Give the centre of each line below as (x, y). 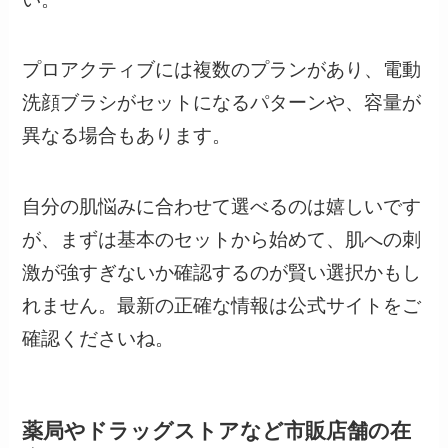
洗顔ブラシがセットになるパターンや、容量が (222, 103)
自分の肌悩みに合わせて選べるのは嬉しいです (222, 207)
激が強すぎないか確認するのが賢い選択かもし (222, 273)
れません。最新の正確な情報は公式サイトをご (222, 306)
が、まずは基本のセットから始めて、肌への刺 (222, 240)
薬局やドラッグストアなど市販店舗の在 (217, 431)
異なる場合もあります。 (127, 136)
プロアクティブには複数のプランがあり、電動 (222, 70)
